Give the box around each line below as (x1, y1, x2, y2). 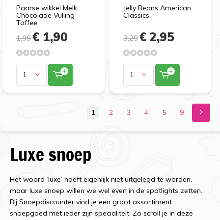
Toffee (16, 18, 37, 27)
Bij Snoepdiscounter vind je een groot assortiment (10, 197, 172, 206)
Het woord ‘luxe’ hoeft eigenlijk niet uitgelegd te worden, (10, 174, 192, 184)
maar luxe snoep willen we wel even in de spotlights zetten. (10, 186, 202, 195)
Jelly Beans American (123, 3, 191, 12)
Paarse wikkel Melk (16, 3, 77, 12)
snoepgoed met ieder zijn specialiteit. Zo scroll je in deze (10, 208, 193, 218)
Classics (123, 10, 149, 20)
